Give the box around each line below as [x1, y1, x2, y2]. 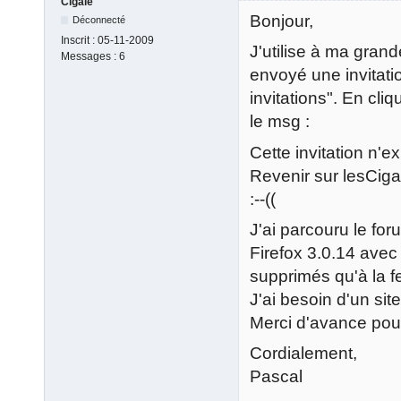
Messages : [61, 49, 119, 63]
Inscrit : [61, 33, 98, 47]
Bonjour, [250, 11, 313, 30]
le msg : [250, 112, 310, 132]
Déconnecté [73, 13, 126, 25]
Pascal [250, 367, 303, 387]
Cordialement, [250, 344, 357, 363]
